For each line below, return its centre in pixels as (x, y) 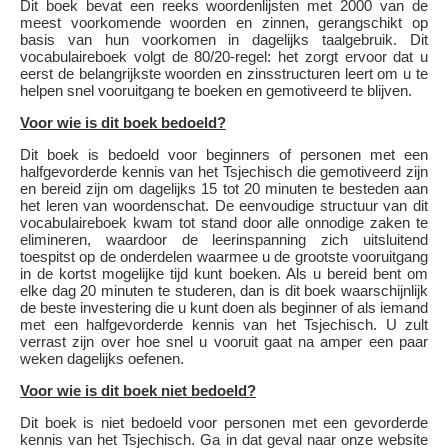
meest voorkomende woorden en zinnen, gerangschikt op (224, 22)
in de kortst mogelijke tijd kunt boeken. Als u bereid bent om (224, 273)
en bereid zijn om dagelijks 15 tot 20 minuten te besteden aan (224, 188)
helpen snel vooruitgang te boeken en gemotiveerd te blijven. (216, 90)
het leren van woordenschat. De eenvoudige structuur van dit (224, 205)
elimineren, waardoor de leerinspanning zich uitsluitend (224, 239)
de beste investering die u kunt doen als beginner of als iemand (224, 307)
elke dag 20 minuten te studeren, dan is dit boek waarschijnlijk (224, 290)
